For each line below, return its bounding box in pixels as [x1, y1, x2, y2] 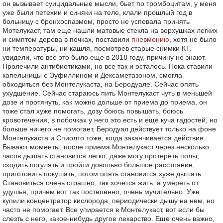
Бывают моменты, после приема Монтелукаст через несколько [2, 143, 209, 151]
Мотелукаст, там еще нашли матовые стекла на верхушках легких [2, 26, 218, 34]
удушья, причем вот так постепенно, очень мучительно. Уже [2, 188, 200, 196]
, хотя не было [169, 35, 217, 43]
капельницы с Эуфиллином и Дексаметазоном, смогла [2, 71, 182, 79]
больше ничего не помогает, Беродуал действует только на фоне [2, 125, 216, 133]
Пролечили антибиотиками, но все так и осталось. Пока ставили [2, 62, 213, 70]
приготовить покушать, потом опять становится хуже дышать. [2, 170, 203, 178]
